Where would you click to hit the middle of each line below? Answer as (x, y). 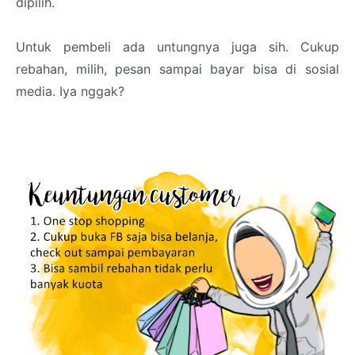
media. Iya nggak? (70, 91)
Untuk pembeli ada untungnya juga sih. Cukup (177, 47)
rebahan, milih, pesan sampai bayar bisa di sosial (177, 69)
